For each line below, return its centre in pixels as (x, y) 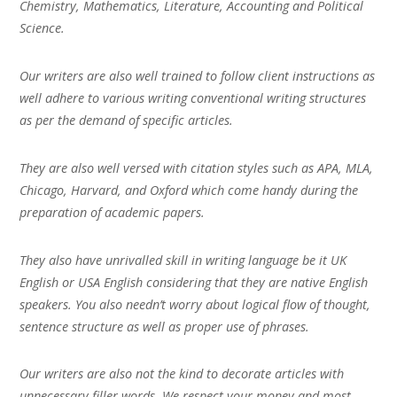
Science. (43, 28)
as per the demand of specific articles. (127, 120)
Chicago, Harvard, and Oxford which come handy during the (189, 190)
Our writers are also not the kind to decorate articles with (182, 374)
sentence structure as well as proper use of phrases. (165, 326)
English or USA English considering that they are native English (194, 282)
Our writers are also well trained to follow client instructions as (198, 76)
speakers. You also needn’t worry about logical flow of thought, (195, 304)
